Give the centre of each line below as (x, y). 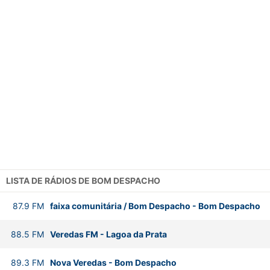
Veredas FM (74, 234)
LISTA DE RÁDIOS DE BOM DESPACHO (83, 180)
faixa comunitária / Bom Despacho (120, 206)
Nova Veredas (78, 262)
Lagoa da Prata (136, 234)
